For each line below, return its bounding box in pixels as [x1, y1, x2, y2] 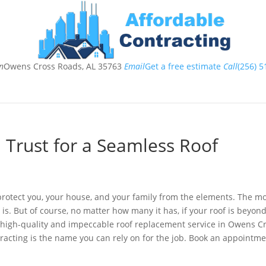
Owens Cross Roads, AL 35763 [3, 61, 122, 72]
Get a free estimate [144, 61, 221, 72]
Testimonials [138, 73, 195, 86]
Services [73, 73, 110, 86]
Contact [210, 73, 245, 86]
